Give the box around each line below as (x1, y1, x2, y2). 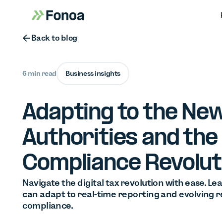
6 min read (22, 69, 57, 77)
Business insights (65, 69, 120, 77)
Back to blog (31, 34, 77, 42)
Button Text (50, 33, 93, 41)
